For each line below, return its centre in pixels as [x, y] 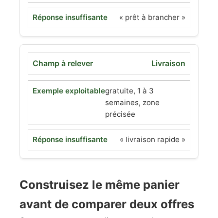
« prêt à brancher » [152, 17]
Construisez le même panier [100, 185]
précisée [120, 114]
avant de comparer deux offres [107, 204]
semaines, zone [132, 102]
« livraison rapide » [153, 139]
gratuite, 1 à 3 [129, 91]
